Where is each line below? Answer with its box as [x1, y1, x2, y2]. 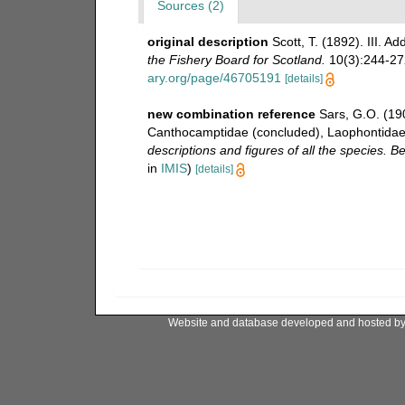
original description [146, 34, 268, 49]
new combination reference [146, 107, 316, 121]
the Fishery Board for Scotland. [146, 52, 325, 67]
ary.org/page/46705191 [146, 71, 281, 85]
